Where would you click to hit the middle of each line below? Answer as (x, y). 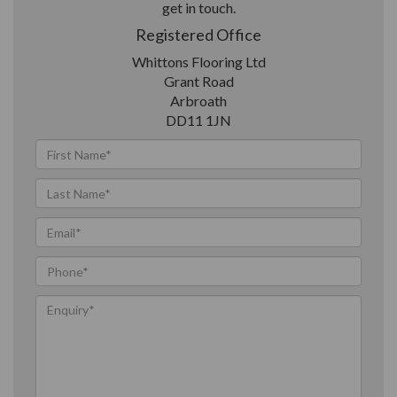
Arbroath (198, 101)
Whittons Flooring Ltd (198, 62)
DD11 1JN (198, 120)
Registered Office (198, 35)
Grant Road (198, 81)
